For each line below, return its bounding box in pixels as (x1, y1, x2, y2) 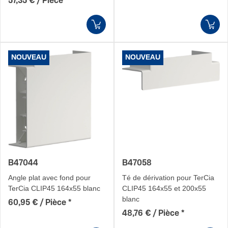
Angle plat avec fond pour (8, 174, 91, 182)
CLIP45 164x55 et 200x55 (122, 184, 206, 192)
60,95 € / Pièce (8, 198, 66, 207)
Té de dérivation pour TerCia (122, 174, 214, 182)
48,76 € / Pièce (122, 209, 179, 218)
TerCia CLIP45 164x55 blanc (8, 184, 100, 192)
